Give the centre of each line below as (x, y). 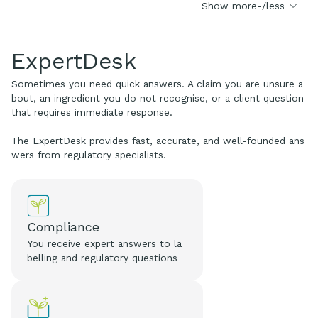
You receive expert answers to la (105, 243)
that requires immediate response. (92, 112)
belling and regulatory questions (103, 257)
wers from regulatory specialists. (89, 154)
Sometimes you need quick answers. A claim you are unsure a (157, 83)
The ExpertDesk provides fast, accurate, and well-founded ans (158, 140)
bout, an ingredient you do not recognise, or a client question (158, 98)
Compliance (64, 226)
